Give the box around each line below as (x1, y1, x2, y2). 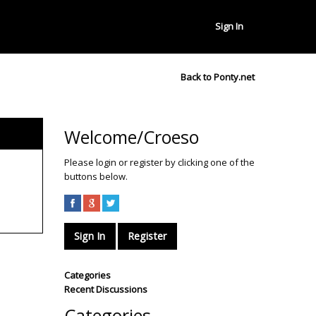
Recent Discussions (64, 283, 147, 296)
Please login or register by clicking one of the (64, 156, 255, 169)
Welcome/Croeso (64, 125, 199, 149)
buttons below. (64, 170, 128, 183)
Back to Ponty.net (181, 71, 255, 83)
